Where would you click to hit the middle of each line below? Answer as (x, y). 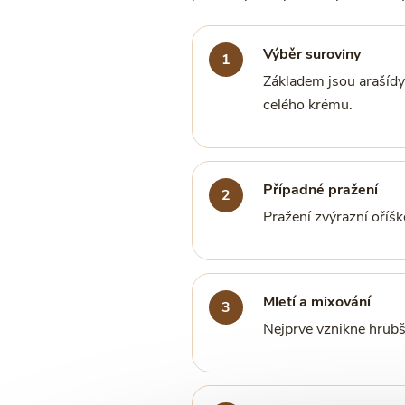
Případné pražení (320, 190)
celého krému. (307, 105)
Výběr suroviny (311, 54)
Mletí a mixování (316, 302)
